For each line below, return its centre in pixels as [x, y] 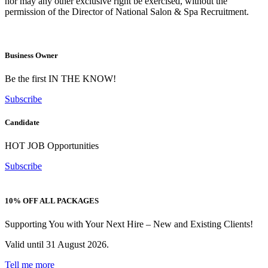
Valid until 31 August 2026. [57, 244]
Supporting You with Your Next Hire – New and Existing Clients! [129, 224]
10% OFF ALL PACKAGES [52, 200]
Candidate [22, 123]
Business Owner [31, 55]
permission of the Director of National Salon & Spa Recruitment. [127, 11]
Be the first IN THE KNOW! [60, 79]
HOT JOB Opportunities [52, 146]
